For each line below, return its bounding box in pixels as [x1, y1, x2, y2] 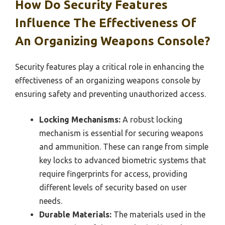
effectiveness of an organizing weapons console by [15, 76, 200, 85]
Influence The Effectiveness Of [15, 16, 196, 30]
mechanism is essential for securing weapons [39, 129, 203, 138]
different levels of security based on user [39, 183, 187, 192]
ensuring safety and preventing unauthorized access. [15, 89, 206, 99]
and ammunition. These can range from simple [39, 142, 208, 152]
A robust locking [121, 115, 182, 125]
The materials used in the [111, 210, 205, 219]
